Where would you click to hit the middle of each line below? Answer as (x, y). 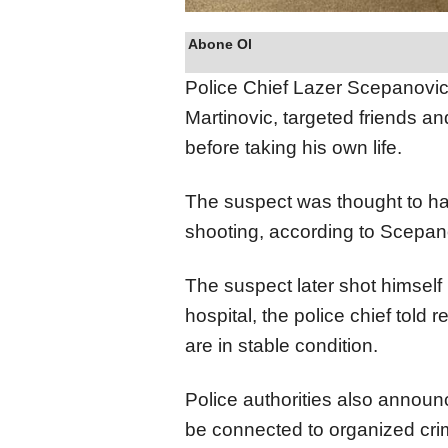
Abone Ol (220, 43)
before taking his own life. (293, 147)
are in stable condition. (281, 345)
